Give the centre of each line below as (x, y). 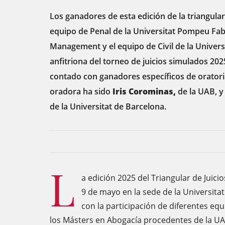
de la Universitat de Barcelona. (108, 106)
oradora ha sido (80, 91)
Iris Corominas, (143, 91)
